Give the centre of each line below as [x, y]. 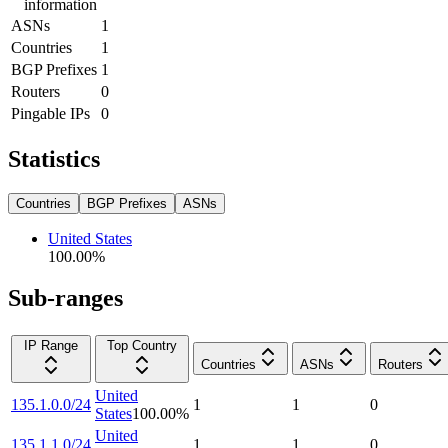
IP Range [51, 346]
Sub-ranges [65, 298]
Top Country [142, 346]
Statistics [54, 158]
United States [90, 238]
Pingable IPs [50, 113]
